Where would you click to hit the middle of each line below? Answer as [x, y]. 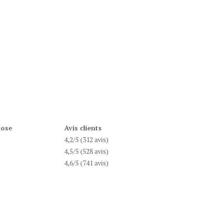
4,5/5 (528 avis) [86, 151]
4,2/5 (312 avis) [86, 139]
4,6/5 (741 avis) [86, 163]
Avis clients [83, 128]
